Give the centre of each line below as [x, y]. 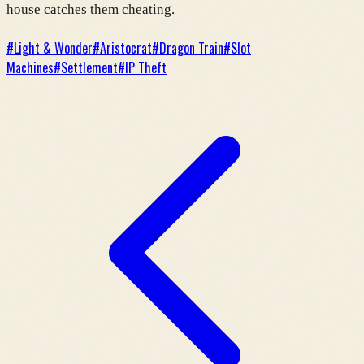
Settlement [89, 67]
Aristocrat [126, 48]
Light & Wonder [53, 48]
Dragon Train [191, 48]
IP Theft [146, 67]
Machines [30, 67]
